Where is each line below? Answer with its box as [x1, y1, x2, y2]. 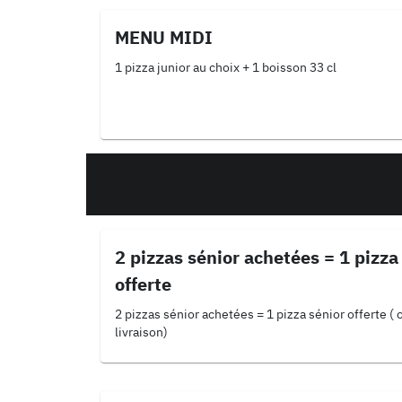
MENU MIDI [115, 25, 213, 49]
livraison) [115, 324, 168, 340]
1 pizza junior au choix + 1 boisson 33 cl [115, 59, 336, 75]
